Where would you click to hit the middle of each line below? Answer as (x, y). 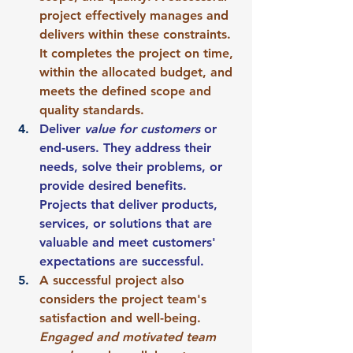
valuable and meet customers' (130, 242)
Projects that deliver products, (130, 204)
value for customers (142, 128)
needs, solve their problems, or (133, 166)
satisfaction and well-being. (122, 318)
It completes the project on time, (138, 53)
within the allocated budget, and (138, 72)
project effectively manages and (136, 15)
